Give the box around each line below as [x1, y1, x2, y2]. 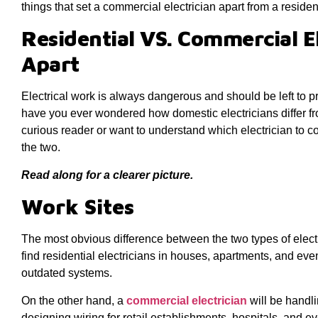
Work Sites [21, 194, 134, 219]
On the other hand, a [21, 294, 126, 307]
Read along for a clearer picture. [21, 168, 193, 181]
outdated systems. [21, 267, 112, 280]
